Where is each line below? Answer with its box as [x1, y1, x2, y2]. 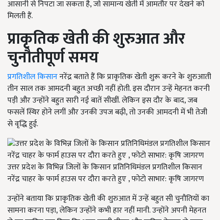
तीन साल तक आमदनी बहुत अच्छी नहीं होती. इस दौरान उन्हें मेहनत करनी [7, 82, 210, 96]
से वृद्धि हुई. [7, 117, 38, 131]
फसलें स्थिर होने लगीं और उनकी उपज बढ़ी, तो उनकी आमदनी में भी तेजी [7, 106, 207, 119]
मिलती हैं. [7, 9, 33, 23]
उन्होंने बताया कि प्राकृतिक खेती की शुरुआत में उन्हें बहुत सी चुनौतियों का [7, 192, 209, 206]
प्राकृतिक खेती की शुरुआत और [7, 26, 185, 53]
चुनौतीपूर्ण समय [7, 45, 99, 71]
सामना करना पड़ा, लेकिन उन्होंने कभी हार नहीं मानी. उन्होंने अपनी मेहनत [7, 204, 206, 218]
